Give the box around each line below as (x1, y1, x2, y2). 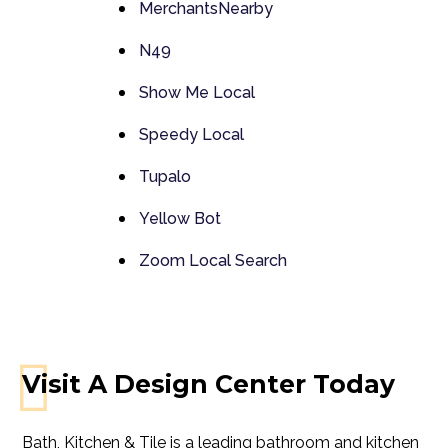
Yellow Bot (138, 209, 221, 229)
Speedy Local (138, 125, 244, 145)
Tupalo (138, 167, 191, 187)
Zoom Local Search (138, 251, 287, 271)
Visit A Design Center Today (22, 369, 395, 400)
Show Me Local (138, 83, 255, 103)
